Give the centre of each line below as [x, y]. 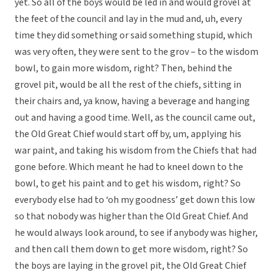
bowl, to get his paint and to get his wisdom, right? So [128, 184]
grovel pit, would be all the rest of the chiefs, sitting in [128, 85]
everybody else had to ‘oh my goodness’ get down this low [135, 200]
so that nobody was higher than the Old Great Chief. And [131, 217]
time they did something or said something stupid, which [133, 36]
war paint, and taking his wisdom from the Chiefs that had [136, 151]
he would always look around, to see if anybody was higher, [136, 233]
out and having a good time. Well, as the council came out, [135, 118]
